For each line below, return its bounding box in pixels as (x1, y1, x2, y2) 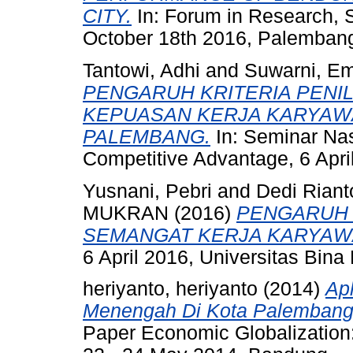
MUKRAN (83, 202, 169, 224)
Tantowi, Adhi (83, 59, 200, 81)
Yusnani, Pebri (83, 180, 212, 202)
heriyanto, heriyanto (83, 278, 258, 300)
